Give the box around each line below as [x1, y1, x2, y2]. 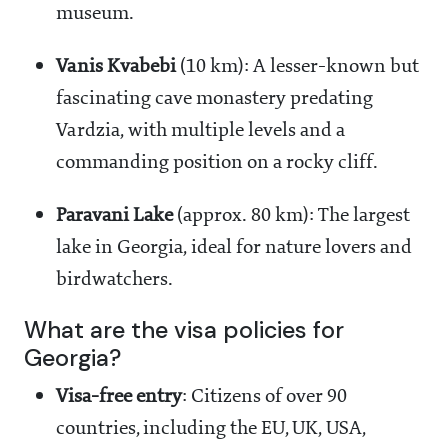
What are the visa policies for [24, 315, 344, 346]
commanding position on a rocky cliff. [56, 153, 378, 174]
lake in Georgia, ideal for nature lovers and [56, 238, 412, 259]
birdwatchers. [56, 270, 173, 291]
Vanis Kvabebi [56, 57, 176, 78]
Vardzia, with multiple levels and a [56, 121, 345, 142]
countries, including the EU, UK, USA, [56, 419, 366, 440]
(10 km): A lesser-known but [176, 57, 419, 78]
